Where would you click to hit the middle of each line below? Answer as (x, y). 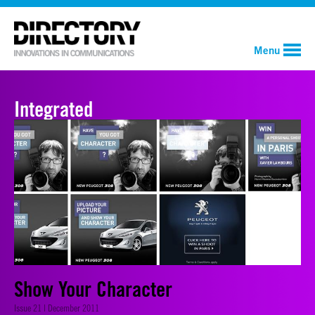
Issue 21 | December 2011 (57, 307)
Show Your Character (93, 289)
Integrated (53, 109)
